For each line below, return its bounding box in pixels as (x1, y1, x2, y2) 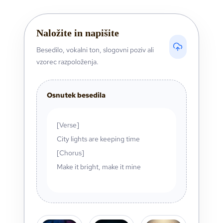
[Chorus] (57, 148, 84, 157)
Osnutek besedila (47, 90, 106, 100)
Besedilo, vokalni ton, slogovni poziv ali (36, 45, 154, 54)
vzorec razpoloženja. (36, 57, 99, 66)
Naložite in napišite (36, 27, 119, 38)
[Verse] (57, 120, 79, 129)
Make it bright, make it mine (57, 162, 141, 171)
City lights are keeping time (57, 134, 140, 143)
